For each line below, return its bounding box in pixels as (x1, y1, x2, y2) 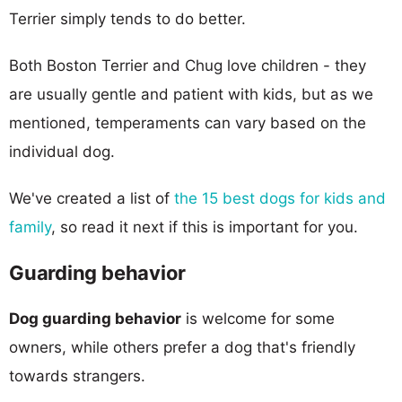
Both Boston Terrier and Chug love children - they (9, 56, 366, 74)
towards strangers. (9, 366, 145, 385)
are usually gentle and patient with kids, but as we (9, 84, 373, 103)
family (9, 217, 51, 236)
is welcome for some (181, 309, 335, 328)
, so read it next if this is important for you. (51, 217, 358, 236)
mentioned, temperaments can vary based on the (9, 113, 366, 132)
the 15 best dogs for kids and (174, 188, 386, 207)
